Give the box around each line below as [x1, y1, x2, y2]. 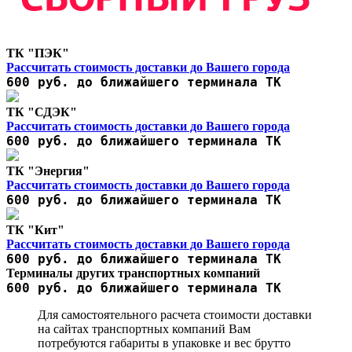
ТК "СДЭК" [6, 105, 77, 119]
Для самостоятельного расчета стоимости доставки [38, 308, 312, 322]
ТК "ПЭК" [6, 46, 69, 60]
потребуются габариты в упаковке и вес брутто [38, 336, 291, 350]
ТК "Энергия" [6, 164, 90, 178]
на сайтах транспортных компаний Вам [38, 322, 251, 336]
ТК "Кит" [6, 223, 64, 237]
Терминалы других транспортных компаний [6, 266, 260, 280]
